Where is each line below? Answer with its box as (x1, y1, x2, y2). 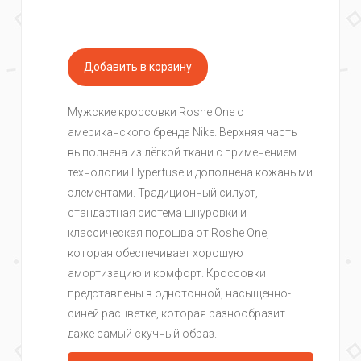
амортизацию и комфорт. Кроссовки (68, 267, 266, 280)
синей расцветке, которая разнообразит (68, 307, 285, 320)
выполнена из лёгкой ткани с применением (68, 146, 297, 159)
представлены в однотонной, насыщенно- (68, 287, 291, 300)
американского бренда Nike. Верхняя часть (68, 126, 297, 139)
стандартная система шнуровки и (68, 206, 247, 219)
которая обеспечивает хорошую (68, 247, 243, 259)
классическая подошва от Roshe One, (68, 226, 269, 239)
